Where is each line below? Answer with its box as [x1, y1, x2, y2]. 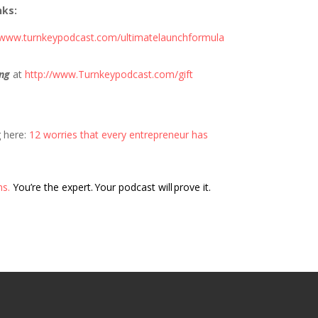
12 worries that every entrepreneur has [29, 128, 209, 141]
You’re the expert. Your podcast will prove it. [13, 180, 214, 194]
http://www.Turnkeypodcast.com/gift [25, 67, 194, 81]
